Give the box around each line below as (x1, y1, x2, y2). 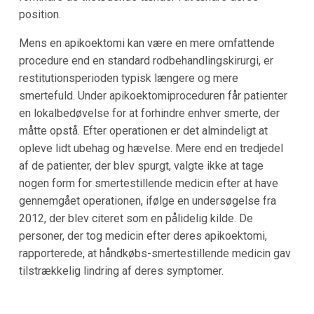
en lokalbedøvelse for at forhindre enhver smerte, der (18, 106, 280, 120)
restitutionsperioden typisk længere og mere (18, 71, 238, 85)
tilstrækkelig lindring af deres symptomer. (18, 264, 224, 278)
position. (18, 7, 61, 21)
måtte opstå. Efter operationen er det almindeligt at (18, 123, 268, 137)
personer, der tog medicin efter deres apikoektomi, (18, 228, 267, 243)
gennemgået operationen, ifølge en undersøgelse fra (18, 193, 276, 207)
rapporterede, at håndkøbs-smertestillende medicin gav (18, 246, 291, 260)
